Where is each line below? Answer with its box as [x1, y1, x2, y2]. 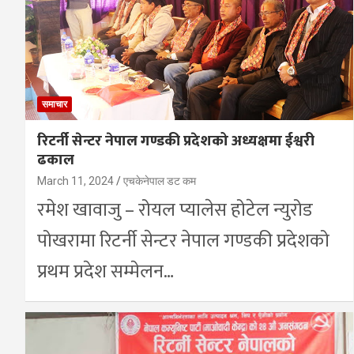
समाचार [42, 98, 67, 110]
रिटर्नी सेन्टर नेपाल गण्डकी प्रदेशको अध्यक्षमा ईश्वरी [37, 128, 314, 153]
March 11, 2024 [37, 174, 114, 187]
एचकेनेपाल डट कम [123, 174, 196, 187]
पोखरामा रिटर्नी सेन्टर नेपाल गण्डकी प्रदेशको [37, 224, 330, 257]
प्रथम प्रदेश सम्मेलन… [37, 255, 174, 288]
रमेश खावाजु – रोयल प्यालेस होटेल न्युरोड [37, 194, 313, 226]
